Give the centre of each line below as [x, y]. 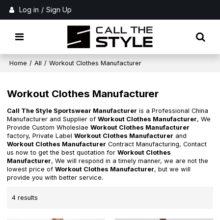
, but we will [173, 169]
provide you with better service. [55, 178]
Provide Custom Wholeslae [49, 128]
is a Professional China [173, 111]
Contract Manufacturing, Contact [157, 144]
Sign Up [59, 10]
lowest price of [31, 169]
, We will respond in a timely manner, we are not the [130, 161]
